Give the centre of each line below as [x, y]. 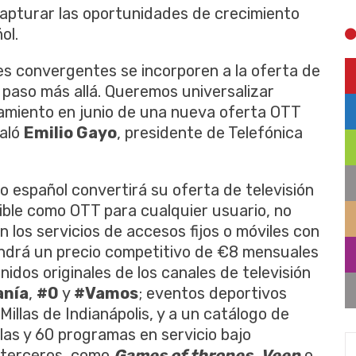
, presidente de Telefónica [210, 132]
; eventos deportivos [213, 293]
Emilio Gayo [70, 132]
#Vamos [106, 293]
